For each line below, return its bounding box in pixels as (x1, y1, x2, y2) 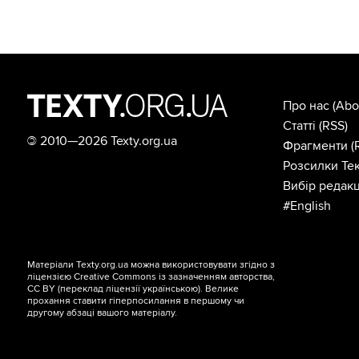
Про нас (282, 98, 329, 115)
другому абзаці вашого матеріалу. (27, 307, 178, 320)
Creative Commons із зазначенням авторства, (74, 271, 276, 284)
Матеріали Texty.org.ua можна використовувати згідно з (27, 259, 276, 272)
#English (282, 198, 331, 215)
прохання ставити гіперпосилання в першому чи (27, 295, 245, 308)
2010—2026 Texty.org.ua (37, 133, 178, 150)
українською (143, 283, 199, 296)
